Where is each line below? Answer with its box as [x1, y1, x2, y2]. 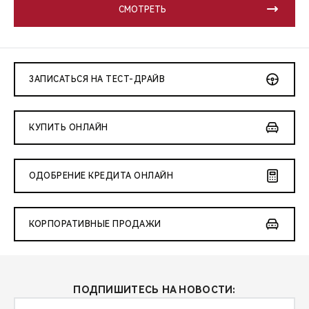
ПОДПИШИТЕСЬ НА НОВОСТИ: [73, 284, 236, 296]
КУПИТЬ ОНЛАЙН [29, 123, 108, 133]
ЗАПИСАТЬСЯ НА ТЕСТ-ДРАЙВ [29, 74, 165, 85]
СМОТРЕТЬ [118, 5, 166, 15]
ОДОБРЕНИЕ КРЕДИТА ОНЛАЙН [29, 171, 173, 181]
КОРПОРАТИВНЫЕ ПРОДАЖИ [29, 219, 161, 230]
